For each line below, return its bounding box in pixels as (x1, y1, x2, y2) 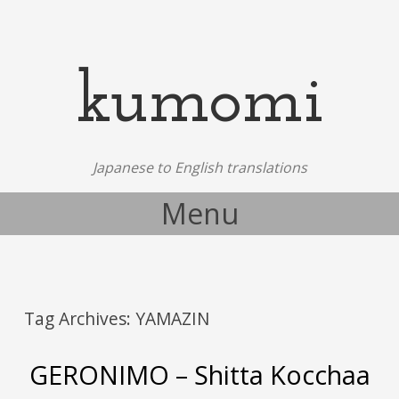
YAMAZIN (135, 306, 210, 330)
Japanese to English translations (92, 158, 307, 177)
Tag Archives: (24, 306, 136, 330)
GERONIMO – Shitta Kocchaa (28, 356, 370, 392)
